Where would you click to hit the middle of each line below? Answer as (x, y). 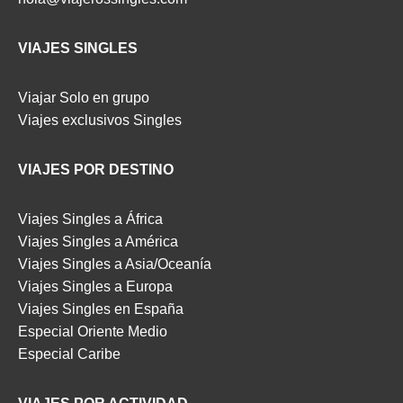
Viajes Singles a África (90, 219)
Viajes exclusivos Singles (100, 120)
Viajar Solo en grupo (84, 97)
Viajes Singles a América (98, 241)
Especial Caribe (69, 354)
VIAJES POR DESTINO (96, 169)
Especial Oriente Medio (93, 331)
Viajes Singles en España (101, 309)
